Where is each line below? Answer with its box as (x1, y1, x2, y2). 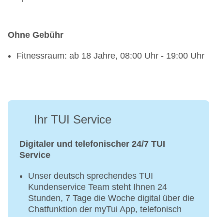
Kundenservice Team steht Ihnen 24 (28, 182, 167, 192)
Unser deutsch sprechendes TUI (28, 171, 153, 181)
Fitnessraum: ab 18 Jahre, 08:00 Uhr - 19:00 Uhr (16, 51, 204, 61)
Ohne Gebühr (8, 30, 63, 40)
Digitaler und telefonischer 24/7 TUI (19, 139, 165, 149)
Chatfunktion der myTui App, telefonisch (28, 204, 182, 215)
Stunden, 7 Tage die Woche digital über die (28, 193, 194, 203)
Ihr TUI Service (34, 113, 111, 126)
